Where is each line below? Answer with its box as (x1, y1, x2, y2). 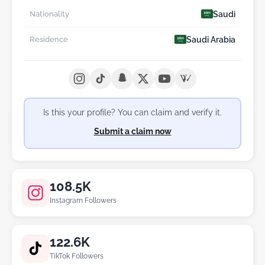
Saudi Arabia (186, 34, 235, 44)
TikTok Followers (50, 251, 104, 260)
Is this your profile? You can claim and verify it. (43, 108, 222, 118)
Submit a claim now (93, 127, 172, 137)
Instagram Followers (50, 195, 117, 205)
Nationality (30, 9, 69, 19)
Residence (30, 35, 68, 44)
